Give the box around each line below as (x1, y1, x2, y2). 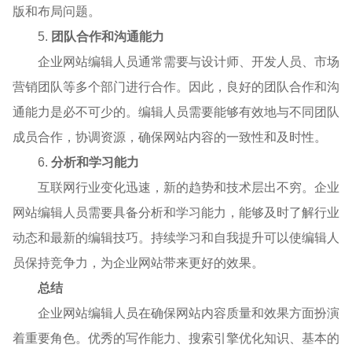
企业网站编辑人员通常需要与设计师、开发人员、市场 (38, 54, 339, 68)
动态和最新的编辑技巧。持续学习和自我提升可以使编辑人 (13, 230, 339, 244)
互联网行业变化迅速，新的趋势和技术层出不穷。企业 (38, 180, 339, 194)
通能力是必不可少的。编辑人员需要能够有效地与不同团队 (13, 104, 339, 119)
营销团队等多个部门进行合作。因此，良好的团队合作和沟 (13, 79, 339, 93)
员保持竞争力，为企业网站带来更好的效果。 (13, 255, 264, 269)
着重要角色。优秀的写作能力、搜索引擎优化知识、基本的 (13, 331, 339, 345)
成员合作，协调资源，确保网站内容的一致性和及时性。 (13, 130, 327, 144)
